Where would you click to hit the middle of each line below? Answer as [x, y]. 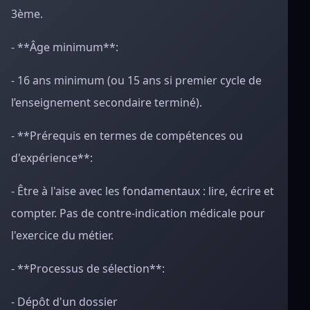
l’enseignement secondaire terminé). [107, 102]
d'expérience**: [52, 158]
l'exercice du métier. [62, 235]
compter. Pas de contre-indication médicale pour [138, 213]
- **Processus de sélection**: [88, 268]
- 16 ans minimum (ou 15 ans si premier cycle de [136, 80]
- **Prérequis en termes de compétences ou [127, 136]
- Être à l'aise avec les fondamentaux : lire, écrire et [143, 191]
